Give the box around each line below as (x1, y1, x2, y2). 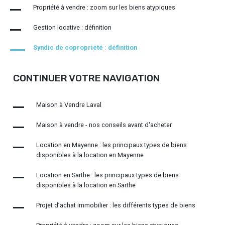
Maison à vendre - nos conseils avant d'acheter (36, 121, 172, 129)
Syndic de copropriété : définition (33, 44, 137, 52)
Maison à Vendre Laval (36, 100, 101, 108)
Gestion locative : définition (33, 24, 111, 32)
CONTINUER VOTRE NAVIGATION (13, 72, 160, 84)
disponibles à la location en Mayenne (36, 151, 144, 159)
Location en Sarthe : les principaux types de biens (36, 171, 179, 179)
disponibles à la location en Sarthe (36, 181, 136, 189)
